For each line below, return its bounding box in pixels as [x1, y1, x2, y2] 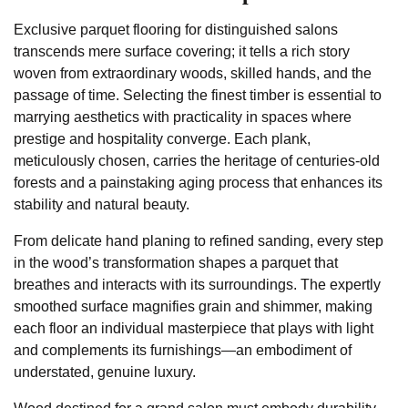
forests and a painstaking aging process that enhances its [14, 175, 382, 191]
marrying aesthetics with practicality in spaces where [14, 109, 352, 126]
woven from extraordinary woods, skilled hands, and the [14, 66, 372, 82]
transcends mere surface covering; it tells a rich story [14, 44, 350, 60]
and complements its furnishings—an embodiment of [14, 342, 352, 359]
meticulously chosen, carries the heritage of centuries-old [14, 153, 380, 169]
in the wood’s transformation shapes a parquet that [14, 255, 338, 271]
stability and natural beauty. [14, 197, 189, 213]
